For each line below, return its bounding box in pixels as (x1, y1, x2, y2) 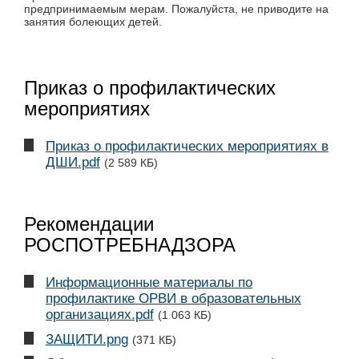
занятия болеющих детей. (24, 14, 162, 28)
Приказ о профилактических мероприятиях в (45, 139, 329, 155)
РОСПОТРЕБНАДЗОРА (24, 234, 236, 256)
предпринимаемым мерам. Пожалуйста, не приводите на (24, 2, 329, 15)
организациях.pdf (45, 307, 154, 323)
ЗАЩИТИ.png (45, 331, 128, 347)
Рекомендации (24, 213, 154, 236)
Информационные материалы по (45, 275, 252, 291)
